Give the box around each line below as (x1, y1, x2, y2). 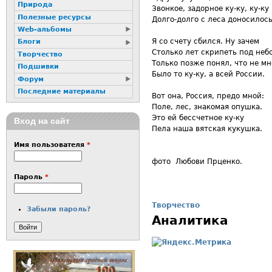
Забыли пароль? (27, 205, 91, 214)
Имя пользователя (13, 141, 87, 149)
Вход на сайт (13, 116, 70, 126)
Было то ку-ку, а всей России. (152, 70, 265, 78)
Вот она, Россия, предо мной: (152, 92, 264, 100)
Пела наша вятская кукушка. (152, 124, 262, 133)
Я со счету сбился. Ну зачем (152, 37, 259, 46)
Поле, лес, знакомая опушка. (152, 103, 262, 111)
